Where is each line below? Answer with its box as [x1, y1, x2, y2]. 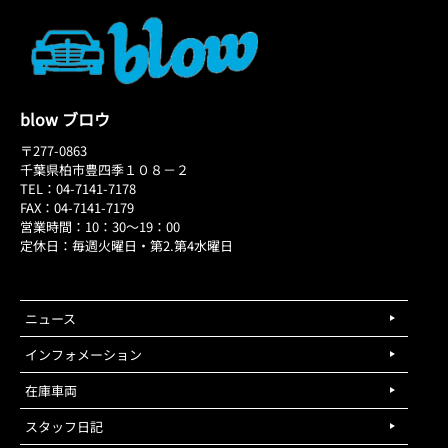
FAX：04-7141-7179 [20, 197, 134, 217]
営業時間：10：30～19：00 [20, 216, 180, 236]
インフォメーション [25, 344, 142, 364]
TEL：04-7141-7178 [20, 178, 136, 198]
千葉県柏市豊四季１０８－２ [20, 159, 189, 179]
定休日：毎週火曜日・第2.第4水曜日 [20, 235, 233, 255]
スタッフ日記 [25, 416, 103, 436]
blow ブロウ [20, 106, 110, 131]
